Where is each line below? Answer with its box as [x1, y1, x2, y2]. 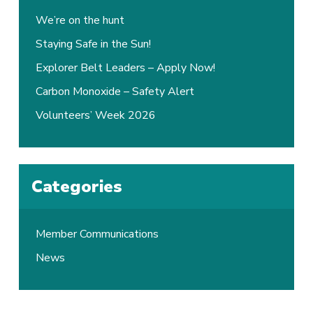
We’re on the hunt [36, 12, 125, 28]
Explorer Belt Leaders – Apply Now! [36, 59, 216, 75]
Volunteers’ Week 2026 [36, 107, 156, 123]
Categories [31, 175, 123, 198]
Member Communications [36, 226, 159, 242]
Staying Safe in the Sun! [36, 36, 152, 52]
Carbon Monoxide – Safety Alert [36, 83, 195, 99]
